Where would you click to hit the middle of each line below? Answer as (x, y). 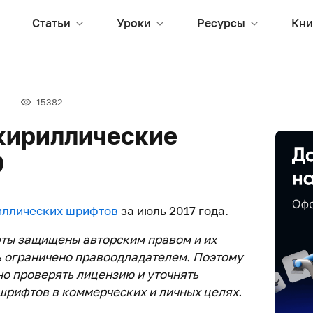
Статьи (51, 23)
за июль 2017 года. (173, 211)
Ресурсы (221, 23)
